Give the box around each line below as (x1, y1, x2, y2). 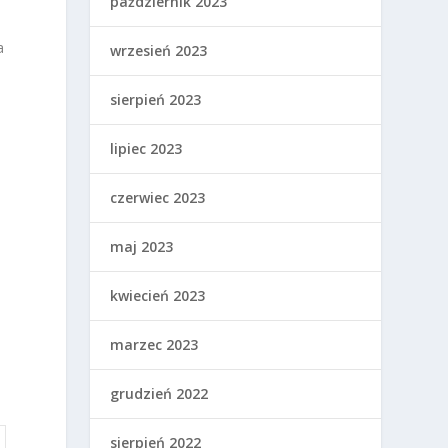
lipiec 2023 (110, 139, 183, 159)
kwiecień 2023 (110, 286, 206, 306)
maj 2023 (110, 237, 174, 257)
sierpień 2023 (110, 90, 202, 110)
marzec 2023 (110, 335, 199, 355)
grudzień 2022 (110, 384, 209, 404)
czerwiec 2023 (110, 188, 206, 208)
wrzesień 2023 (110, 41, 208, 61)
